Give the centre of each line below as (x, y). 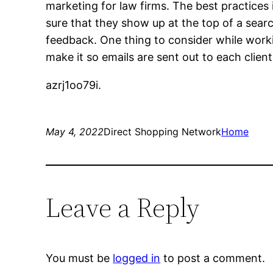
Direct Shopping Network (163, 132)
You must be (80, 258)
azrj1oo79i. (74, 85)
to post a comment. (213, 258)
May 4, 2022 (75, 132)
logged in (137, 258)
